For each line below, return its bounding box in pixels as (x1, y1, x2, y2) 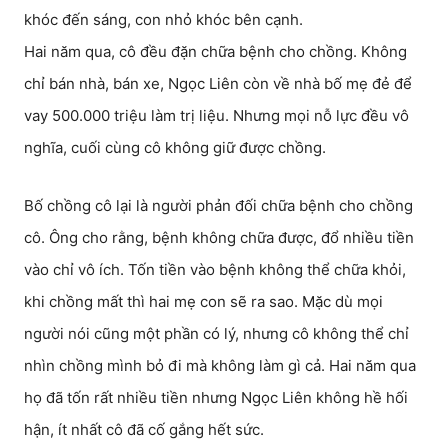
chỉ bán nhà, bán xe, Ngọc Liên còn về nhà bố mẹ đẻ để (24, 74, 412, 93)
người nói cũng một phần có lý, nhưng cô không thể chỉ (24, 324, 409, 343)
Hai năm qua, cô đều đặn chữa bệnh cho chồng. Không (24, 42, 407, 61)
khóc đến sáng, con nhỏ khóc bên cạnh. (24, 10, 303, 29)
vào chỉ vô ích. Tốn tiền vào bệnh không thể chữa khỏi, (24, 260, 406, 279)
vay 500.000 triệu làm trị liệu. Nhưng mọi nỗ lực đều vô (24, 106, 409, 125)
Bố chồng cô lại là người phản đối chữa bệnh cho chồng (24, 196, 413, 215)
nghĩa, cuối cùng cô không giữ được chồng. (24, 138, 326, 157)
